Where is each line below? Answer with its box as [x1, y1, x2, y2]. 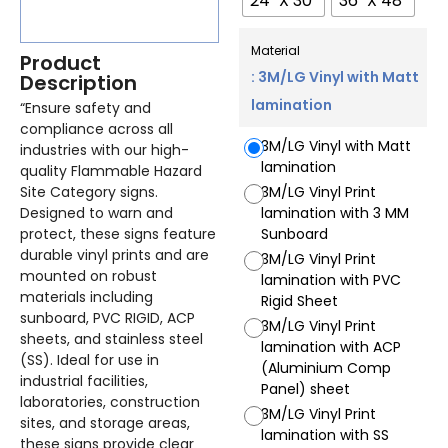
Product [20, 48, 101, 77]
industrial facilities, [20, 370, 148, 391]
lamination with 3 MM [261, 203, 410, 224]
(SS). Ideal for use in [20, 349, 159, 370]
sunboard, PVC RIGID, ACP [20, 307, 195, 328]
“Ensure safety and [20, 97, 151, 118]
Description [20, 68, 137, 97]
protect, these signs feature [20, 223, 216, 244]
